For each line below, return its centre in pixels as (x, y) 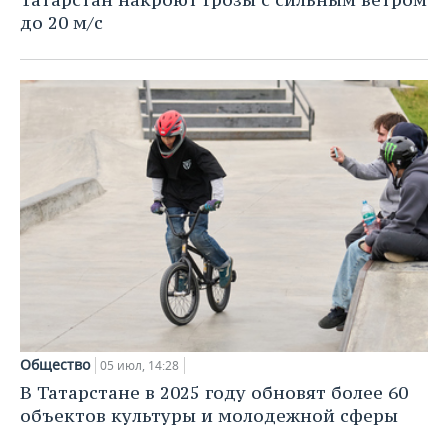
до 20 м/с (61, 22)
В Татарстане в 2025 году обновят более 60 (214, 392)
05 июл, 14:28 (139, 365)
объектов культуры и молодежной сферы (209, 415)
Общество (55, 364)
